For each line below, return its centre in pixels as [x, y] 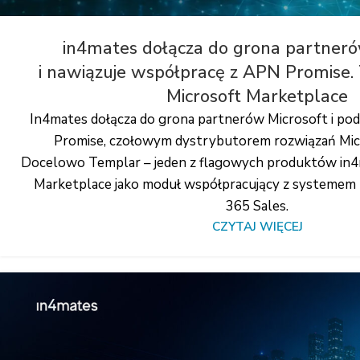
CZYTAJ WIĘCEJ [257, 226]
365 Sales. [257, 206]
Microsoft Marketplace [257, 96]
